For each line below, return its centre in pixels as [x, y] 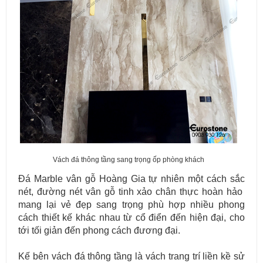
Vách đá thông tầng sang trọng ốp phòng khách [129, 160]
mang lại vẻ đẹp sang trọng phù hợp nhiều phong [131, 205]
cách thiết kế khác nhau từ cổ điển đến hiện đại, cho [131, 218]
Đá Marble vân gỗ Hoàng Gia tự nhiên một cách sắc [131, 179]
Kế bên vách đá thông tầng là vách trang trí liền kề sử [131, 257]
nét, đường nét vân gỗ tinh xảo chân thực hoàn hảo [131, 192]
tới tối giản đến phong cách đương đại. [99, 231]
